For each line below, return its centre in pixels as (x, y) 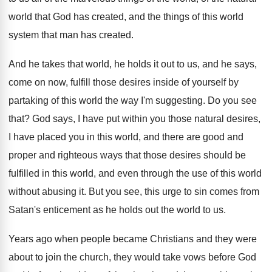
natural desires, (227, 119)
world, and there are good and (179, 137)
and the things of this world (186, 17)
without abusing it (46, 192)
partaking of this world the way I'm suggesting (106, 100)
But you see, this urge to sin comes (163, 192)
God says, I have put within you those (112, 119)
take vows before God (209, 257)
